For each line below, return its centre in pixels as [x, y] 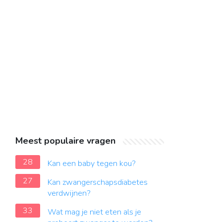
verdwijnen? [69, 193]
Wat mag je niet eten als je [94, 212]
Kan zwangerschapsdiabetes [98, 182]
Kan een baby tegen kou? [92, 164]
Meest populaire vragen [65, 141]
